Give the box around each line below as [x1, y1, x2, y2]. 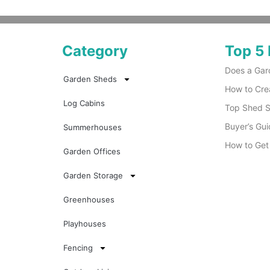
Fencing [63, 243, 93, 253]
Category [61, 42, 128, 60]
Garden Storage [63, 171, 123, 181]
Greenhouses [63, 195, 115, 205]
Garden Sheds [63, 74, 117, 84]
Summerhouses [63, 122, 122, 133]
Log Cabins [63, 98, 105, 108]
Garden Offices [63, 146, 121, 157]
